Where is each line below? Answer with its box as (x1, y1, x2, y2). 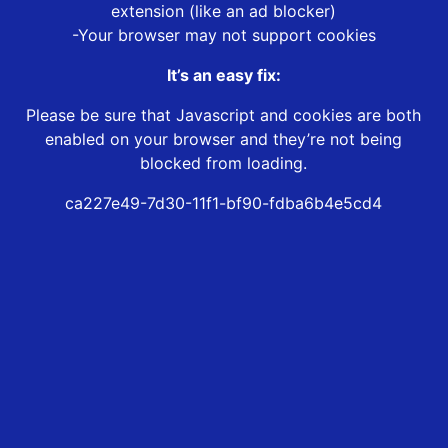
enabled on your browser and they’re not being (45, 129, 403, 150)
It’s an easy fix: (166, 65, 281, 86)
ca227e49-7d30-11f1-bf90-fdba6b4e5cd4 (65, 193, 383, 214)
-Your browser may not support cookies (71, 25, 376, 46)
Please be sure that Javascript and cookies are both (26, 105, 422, 126)
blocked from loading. (140, 153, 308, 174)
